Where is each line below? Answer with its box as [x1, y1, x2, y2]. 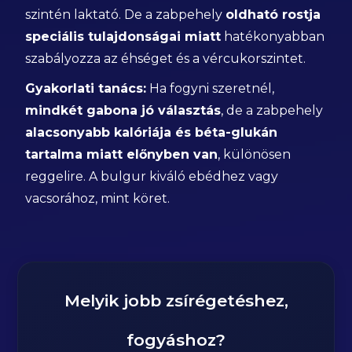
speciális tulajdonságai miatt [25, 29, 222, 44]
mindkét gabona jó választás [25, 103, 222, 118]
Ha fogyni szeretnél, [146, 81, 275, 96]
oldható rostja [225, 7, 321, 22]
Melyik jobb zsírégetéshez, [64, 291, 288, 310]
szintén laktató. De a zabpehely [25, 7, 226, 22]
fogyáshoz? [126, 330, 225, 350]
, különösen [218, 147, 291, 162]
